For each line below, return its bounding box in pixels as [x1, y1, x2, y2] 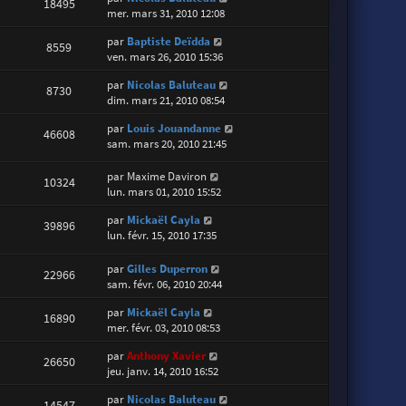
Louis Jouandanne [127, 121, 222, 137]
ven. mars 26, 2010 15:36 [107, 49, 224, 65]
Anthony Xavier [127, 347, 207, 363]
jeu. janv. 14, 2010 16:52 [107, 362, 219, 379]
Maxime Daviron [127, 169, 208, 185]
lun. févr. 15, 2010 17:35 [107, 227, 217, 244]
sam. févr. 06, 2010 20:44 [107, 275, 223, 292]
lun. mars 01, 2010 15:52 [107, 184, 222, 200]
